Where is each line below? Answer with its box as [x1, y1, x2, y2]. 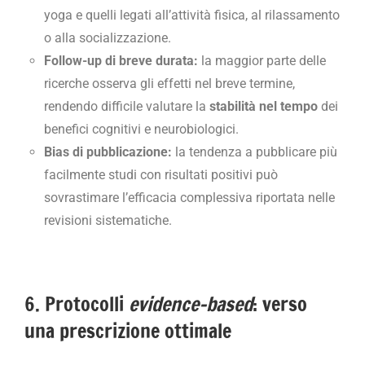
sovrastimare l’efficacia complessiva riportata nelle [44, 190, 335, 206]
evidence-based [129, 290, 253, 319]
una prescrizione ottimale [24, 317, 231, 345]
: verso [253, 290, 307, 319]
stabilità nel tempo [209, 99, 318, 115]
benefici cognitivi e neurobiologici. [44, 121, 239, 138]
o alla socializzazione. [44, 30, 171, 46]
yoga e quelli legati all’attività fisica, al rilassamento [44, 7, 340, 24]
